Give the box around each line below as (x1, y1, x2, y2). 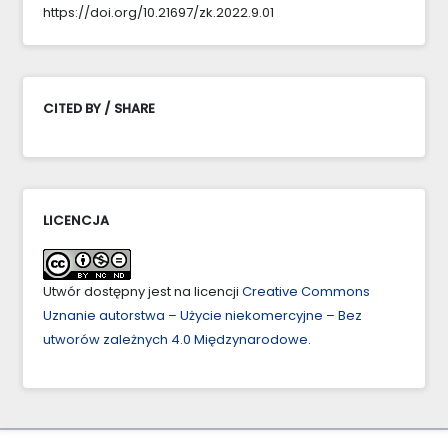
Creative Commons (242, 281, 370, 301)
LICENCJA (43, 210, 109, 230)
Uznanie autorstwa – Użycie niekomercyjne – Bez (43, 305, 362, 325)
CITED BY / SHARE (43, 98, 155, 118)
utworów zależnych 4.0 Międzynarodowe (43, 329, 308, 349)
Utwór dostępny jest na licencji (43, 281, 242, 301)
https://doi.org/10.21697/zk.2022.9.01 (43, 2, 274, 22)
